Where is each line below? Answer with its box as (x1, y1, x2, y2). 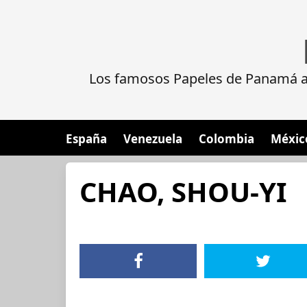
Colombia (199, 131, 254, 147)
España (66, 131, 107, 147)
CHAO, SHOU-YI (79, 173, 287, 210)
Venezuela (123, 131, 182, 147)
